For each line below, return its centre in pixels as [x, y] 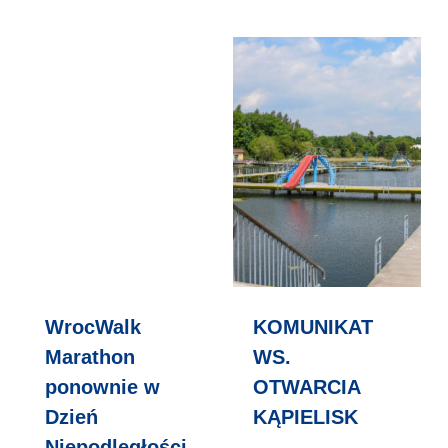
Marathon [90, 356]
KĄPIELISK [305, 416]
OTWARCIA [306, 386]
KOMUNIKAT [313, 326]
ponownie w [102, 386]
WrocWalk [93, 326]
